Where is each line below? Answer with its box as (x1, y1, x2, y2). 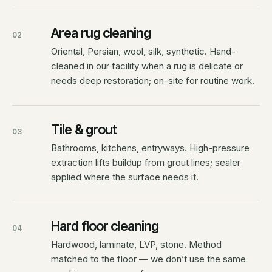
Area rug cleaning (51, 25, 151, 41)
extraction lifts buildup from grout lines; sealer (51, 157, 240, 168)
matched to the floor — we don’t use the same (51, 253, 246, 265)
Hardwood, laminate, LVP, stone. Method (51, 239, 222, 250)
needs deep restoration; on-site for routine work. (51, 75, 254, 86)
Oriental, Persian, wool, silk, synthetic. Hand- (51, 46, 236, 57)
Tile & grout (51, 121, 117, 137)
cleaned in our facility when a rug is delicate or (51, 60, 243, 72)
